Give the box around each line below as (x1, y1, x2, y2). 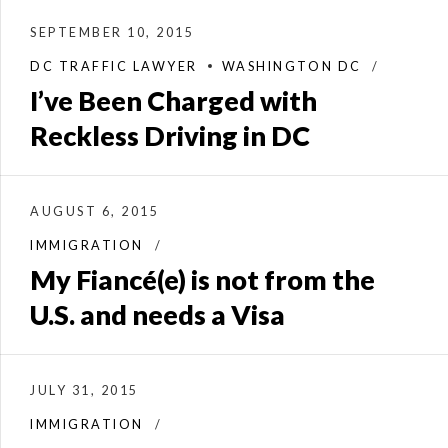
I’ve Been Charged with (30, 83, 317, 117)
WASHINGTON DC (221, 58, 362, 74)
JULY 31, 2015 (30, 382, 139, 398)
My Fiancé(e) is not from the (30, 262, 375, 296)
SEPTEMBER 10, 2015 (30, 24, 195, 40)
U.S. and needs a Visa (30, 297, 285, 331)
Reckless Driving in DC (30, 118, 310, 152)
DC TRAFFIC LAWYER (30, 58, 198, 74)
